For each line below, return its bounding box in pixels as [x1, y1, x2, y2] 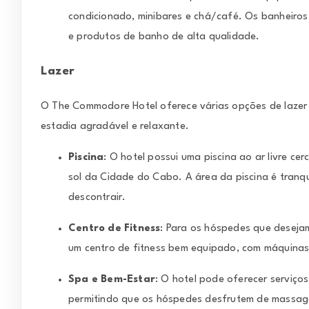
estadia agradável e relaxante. [41, 121, 189, 132]
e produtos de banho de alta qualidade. [68, 32, 260, 43]
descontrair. [68, 192, 126, 203]
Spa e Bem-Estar [68, 274, 155, 285]
